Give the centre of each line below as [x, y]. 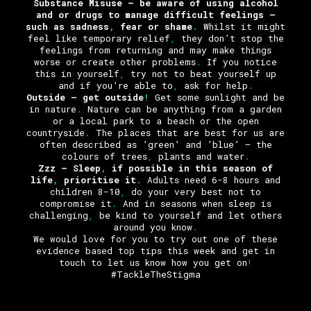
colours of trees [104, 156]
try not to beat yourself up [201, 73]
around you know [153, 227]
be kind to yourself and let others [188, 215]
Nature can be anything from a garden [182, 109]
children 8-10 [85, 191]
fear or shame [153, 26]
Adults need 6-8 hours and [214, 179]
